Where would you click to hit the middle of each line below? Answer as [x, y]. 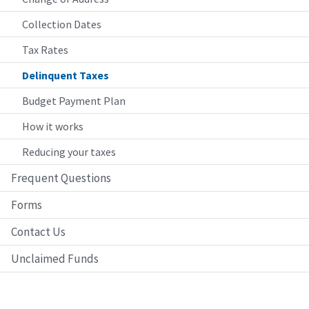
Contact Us [38, 232]
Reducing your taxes [69, 152]
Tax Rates [45, 50]
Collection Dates [62, 24]
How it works [53, 127]
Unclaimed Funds [55, 259]
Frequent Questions [61, 178]
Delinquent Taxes [66, 76]
